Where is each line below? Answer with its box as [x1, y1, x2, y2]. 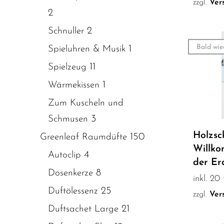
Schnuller [48, 26, 84, 36]
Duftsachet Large [48, 204, 118, 214]
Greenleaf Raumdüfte [40, 132, 127, 142]
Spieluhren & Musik [48, 44, 125, 54]
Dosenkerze [48, 168, 93, 178]
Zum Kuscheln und [48, 98, 123, 108]
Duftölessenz [48, 186, 98, 196]
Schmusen [48, 114, 88, 124]
